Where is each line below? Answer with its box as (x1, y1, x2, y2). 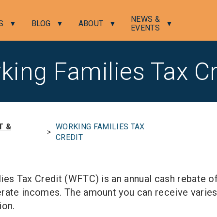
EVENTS (131, 23, 160, 32)
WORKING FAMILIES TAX (56, 122, 145, 131)
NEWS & (131, 15, 160, 24)
